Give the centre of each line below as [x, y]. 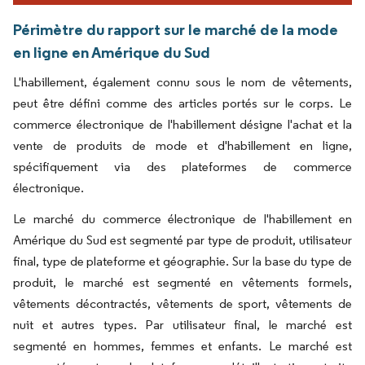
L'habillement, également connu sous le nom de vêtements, [182, 82]
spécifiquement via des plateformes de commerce [182, 167]
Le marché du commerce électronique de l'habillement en [182, 219]
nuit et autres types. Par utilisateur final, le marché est [182, 325]
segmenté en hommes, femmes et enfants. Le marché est [182, 346]
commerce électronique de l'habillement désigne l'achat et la [182, 125]
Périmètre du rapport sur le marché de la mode [176, 30]
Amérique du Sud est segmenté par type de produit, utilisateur [182, 240]
